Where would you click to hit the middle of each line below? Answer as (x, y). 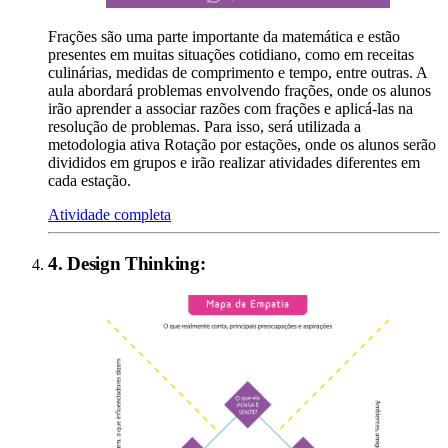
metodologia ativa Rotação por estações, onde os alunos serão (242, 145)
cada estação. (89, 181)
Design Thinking (133, 263)
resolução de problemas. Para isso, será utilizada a (204, 127)
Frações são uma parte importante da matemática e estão (224, 37)
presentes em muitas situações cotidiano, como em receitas (231, 55)
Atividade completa (109, 215)
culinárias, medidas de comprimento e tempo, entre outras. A (237, 73)
